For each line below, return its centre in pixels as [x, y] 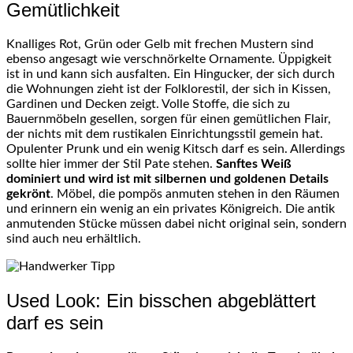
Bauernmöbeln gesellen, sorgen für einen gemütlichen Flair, [169, 119]
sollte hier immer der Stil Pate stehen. [110, 164]
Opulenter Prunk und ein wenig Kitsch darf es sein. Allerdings [176, 149]
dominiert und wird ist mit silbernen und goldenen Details [167, 179]
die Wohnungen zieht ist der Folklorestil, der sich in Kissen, [169, 89]
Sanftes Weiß [252, 164]
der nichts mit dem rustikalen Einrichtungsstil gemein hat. [165, 134]
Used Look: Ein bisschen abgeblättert [161, 301]
